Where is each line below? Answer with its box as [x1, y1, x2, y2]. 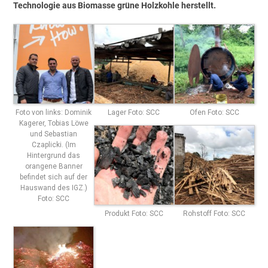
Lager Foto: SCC [108, 108, 160, 117]
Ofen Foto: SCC [189, 108, 239, 117]
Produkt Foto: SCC [104, 209, 163, 218]
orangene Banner [25, 162, 83, 170]
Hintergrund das [27, 151, 81, 160]
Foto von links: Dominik [16, 108, 92, 117]
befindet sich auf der [20, 172, 88, 181]
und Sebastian [30, 129, 78, 138]
